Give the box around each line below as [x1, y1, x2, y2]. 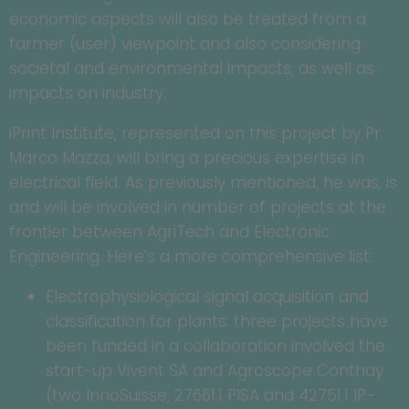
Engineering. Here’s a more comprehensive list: [9, 246, 372, 268]
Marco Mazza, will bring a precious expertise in [9, 147, 364, 170]
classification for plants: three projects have [46, 310, 388, 333]
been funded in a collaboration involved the [46, 335, 385, 358]
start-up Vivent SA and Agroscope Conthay [46, 360, 383, 383]
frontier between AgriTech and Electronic [9, 221, 330, 244]
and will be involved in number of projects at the [9, 196, 386, 219]
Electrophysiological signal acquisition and [46, 286, 369, 309]
